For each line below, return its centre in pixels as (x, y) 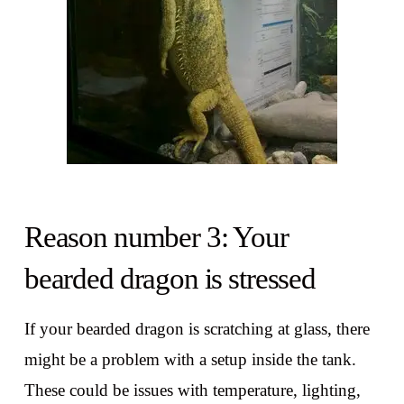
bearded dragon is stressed (170, 278)
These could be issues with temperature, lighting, (192, 390)
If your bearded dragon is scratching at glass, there (197, 329)
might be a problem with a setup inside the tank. (190, 360)
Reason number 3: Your (156, 237)
